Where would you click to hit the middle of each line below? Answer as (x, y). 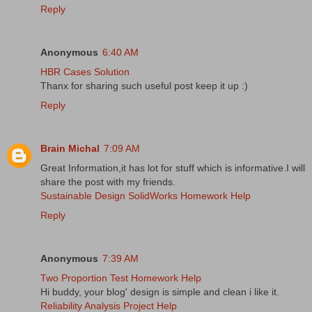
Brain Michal (70, 148)
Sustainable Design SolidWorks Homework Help (146, 195)
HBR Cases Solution (85, 71)
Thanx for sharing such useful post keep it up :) (144, 85)
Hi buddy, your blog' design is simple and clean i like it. (160, 291)
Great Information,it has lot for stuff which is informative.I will (173, 167)
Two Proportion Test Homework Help (121, 278)
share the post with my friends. (108, 181)
